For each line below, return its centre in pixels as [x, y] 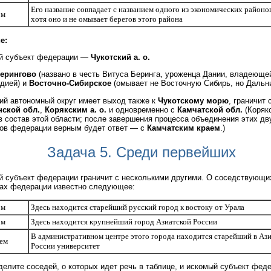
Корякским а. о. [76, 109]
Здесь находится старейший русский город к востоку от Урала [138, 207]
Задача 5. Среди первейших [142, 152]
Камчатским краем [184, 128]
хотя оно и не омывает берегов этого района [107, 19]
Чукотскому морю [193, 100]
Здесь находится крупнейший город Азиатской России [124, 221]
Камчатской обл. [210, 109]
